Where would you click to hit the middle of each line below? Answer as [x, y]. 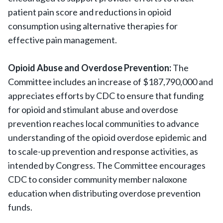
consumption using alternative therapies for [93, 26]
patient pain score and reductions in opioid [90, 12]
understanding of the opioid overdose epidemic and [107, 137]
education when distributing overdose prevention [104, 193]
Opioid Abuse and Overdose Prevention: [90, 68]
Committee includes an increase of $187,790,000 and [111, 82]
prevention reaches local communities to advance [104, 123]
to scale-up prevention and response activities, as [103, 151]
